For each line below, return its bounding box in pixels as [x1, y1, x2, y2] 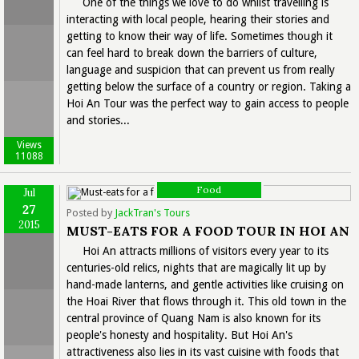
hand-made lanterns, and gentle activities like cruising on [67, 277, 344, 291]
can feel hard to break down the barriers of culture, [67, 46, 317, 59]
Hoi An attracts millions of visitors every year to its [83, 244, 329, 257]
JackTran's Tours [115, 206, 190, 219]
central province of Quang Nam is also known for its [67, 311, 321, 325]
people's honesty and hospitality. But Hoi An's [67, 328, 292, 341]
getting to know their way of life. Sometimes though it [67, 29, 333, 42]
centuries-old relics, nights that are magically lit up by [67, 260, 326, 274]
